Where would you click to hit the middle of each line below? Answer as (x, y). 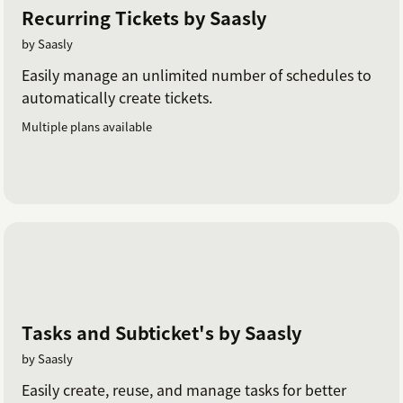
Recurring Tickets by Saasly (144, 18)
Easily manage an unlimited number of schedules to (197, 75)
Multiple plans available (87, 127)
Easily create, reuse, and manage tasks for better (184, 389)
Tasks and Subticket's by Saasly (161, 332)
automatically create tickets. (117, 98)
